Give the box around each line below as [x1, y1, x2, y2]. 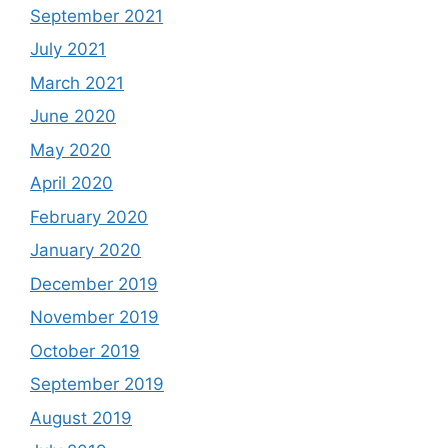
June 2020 [30, 106, 116, 127]
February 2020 [30, 206, 148, 227]
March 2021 [30, 72, 124, 93]
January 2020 [30, 240, 141, 261]
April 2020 [30, 173, 113, 194]
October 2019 [30, 340, 140, 361]
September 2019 [30, 374, 164, 395]
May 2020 [30, 139, 111, 160]
